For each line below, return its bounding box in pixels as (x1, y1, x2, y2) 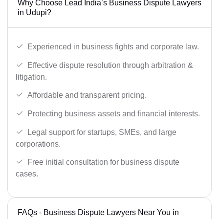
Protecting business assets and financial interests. (27, 109, 200, 118)
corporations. (16, 139, 61, 148)
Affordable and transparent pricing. (27, 91, 147, 100)
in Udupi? (18, 8, 51, 17)
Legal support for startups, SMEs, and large (27, 128, 176, 136)
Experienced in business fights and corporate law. (27, 43, 199, 51)
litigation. (16, 72, 47, 81)
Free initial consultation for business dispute (27, 158, 179, 167)
